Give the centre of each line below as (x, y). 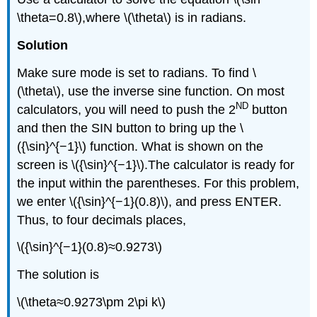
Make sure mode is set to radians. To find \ (137, 73)
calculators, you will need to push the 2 (127, 109)
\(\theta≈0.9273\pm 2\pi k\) (92, 302)
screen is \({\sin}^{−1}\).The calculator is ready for (156, 165)
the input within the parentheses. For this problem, (158, 183)
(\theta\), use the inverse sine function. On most (151, 91)
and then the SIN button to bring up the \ (131, 128)
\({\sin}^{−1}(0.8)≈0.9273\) (90, 247)
